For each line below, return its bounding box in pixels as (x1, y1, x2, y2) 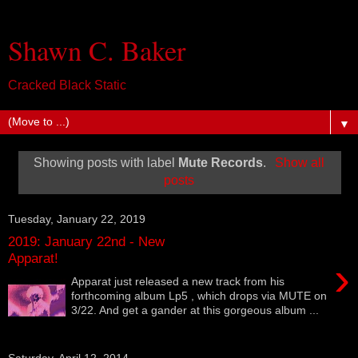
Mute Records (178, 155, 264, 169)
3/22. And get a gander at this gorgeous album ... (71, 303, 320, 316)
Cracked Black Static (8, 78, 126, 92)
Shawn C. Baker (8, 32, 186, 69)
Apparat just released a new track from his (71, 274, 285, 288)
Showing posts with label (34, 155, 179, 169)
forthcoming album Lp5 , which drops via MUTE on (71, 288, 328, 302)
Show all (274, 155, 324, 169)
